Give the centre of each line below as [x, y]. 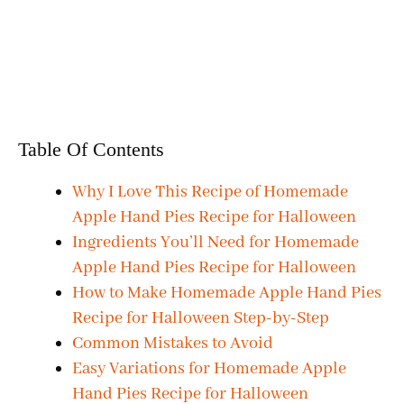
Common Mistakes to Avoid [173, 343]
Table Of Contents [91, 149]
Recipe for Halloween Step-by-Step [201, 318]
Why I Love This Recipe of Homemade [210, 192]
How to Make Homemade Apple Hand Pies [227, 293]
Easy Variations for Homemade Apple [209, 368]
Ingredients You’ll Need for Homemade [216, 242]
